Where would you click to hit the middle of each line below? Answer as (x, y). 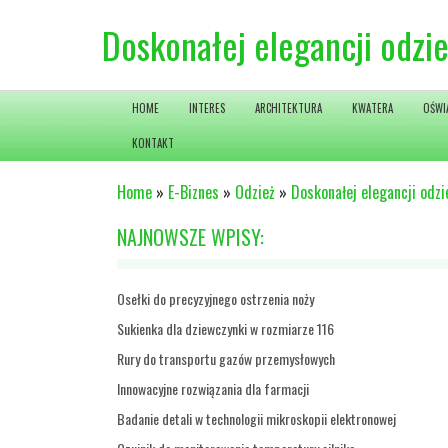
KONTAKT (153, 143)
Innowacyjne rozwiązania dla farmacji (213, 388)
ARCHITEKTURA (288, 108)
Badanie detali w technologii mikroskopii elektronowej (256, 418)
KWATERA (372, 108)
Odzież (255, 192)
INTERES (207, 108)
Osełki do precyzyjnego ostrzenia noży (215, 298)
